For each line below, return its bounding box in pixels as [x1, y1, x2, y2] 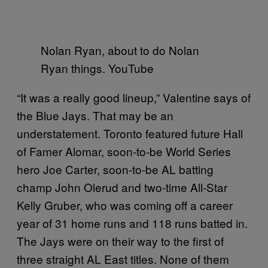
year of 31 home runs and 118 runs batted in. [17, 214, 248, 231]
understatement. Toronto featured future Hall [17, 124, 243, 141]
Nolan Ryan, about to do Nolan [41, 41, 199, 58]
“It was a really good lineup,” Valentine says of [17, 89, 251, 105]
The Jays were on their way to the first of [17, 232, 224, 249]
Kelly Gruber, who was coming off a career [17, 196, 233, 213]
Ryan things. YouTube [41, 59, 154, 76]
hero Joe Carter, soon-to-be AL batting [17, 160, 214, 177]
